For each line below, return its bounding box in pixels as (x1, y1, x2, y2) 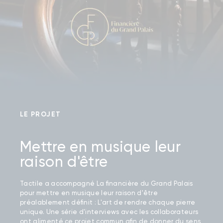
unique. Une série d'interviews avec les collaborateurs (20, 208, 199, 216)
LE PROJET (20, 110, 61, 119)
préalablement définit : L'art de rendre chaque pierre (20, 199, 196, 207)
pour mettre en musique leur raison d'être (20, 189, 158, 197)
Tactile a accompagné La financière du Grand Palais (20, 180, 193, 188)
